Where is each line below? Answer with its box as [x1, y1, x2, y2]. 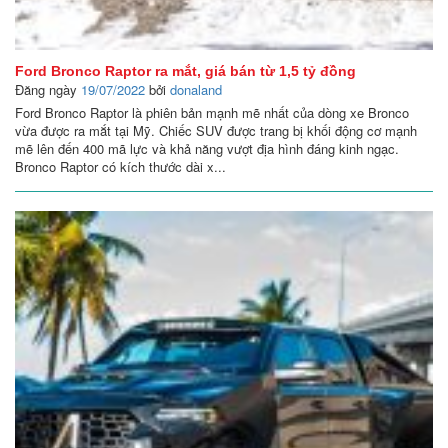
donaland [170, 80, 222, 100]
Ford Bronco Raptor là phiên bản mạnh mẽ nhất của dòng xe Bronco [15, 103, 409, 123]
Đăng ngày [15, 80, 81, 100]
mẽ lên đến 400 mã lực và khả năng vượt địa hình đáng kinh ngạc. [15, 139, 399, 159]
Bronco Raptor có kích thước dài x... [15, 157, 226, 177]
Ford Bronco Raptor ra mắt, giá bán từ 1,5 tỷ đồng [15, 63, 356, 80]
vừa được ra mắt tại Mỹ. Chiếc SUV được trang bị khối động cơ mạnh [15, 121, 417, 141]
